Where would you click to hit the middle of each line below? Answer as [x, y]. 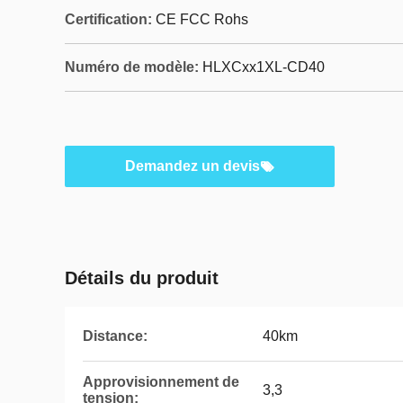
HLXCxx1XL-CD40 [264, 67]
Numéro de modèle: [132, 67]
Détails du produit [142, 278]
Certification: [108, 19]
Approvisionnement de [161, 382]
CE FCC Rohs [202, 19]
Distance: [115, 336]
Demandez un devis [193, 166]
